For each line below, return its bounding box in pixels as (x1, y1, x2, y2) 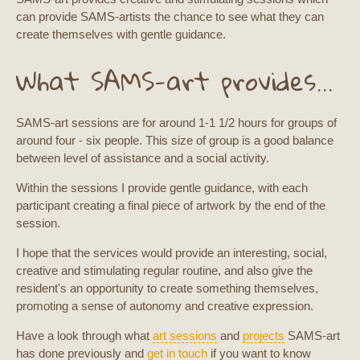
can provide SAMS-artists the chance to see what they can (16, 10, 324, 23)
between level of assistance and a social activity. (16, 151, 269, 165)
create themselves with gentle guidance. (16, 27, 226, 41)
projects (243, 329, 284, 342)
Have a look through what (16, 329, 153, 342)
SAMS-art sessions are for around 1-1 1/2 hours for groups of (16, 116, 337, 129)
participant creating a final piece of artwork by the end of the (16, 198, 325, 212)
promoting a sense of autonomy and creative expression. (16, 299, 313, 313)
